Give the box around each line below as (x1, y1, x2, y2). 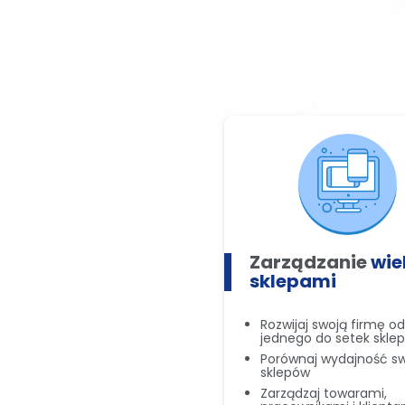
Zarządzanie (250, 250, 371, 276)
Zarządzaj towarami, (260, 384, 387, 403)
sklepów (260, 363, 310, 382)
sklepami (250, 268, 336, 295)
